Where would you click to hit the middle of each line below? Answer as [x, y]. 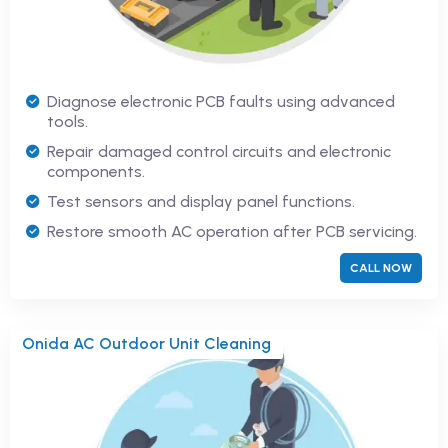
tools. [67, 121]
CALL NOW [381, 267]
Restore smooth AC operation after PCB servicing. [232, 231]
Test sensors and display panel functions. [201, 201]
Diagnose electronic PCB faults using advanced [221, 101]
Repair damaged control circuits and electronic [219, 151]
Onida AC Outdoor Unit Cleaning [146, 343]
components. [96, 171]
